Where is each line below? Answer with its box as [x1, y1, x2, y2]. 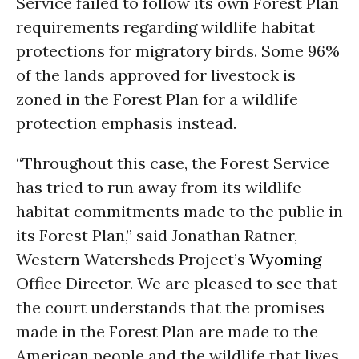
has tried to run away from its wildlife [16, 177, 301, 197]
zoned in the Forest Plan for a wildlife [16, 89, 298, 109]
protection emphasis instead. [16, 113, 236, 133]
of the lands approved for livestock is [16, 65, 296, 85]
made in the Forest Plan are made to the [16, 321, 318, 341]
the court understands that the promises [16, 297, 325, 317]
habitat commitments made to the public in [16, 201, 343, 221]
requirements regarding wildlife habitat [16, 17, 315, 37]
